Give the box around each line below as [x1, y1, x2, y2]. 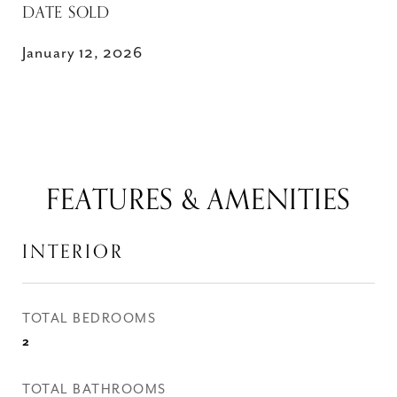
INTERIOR [22, 237, 124, 267]
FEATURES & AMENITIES [46, 177, 351, 223]
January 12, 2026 [22, 44, 143, 62]
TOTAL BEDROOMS [22, 311, 156, 326]
